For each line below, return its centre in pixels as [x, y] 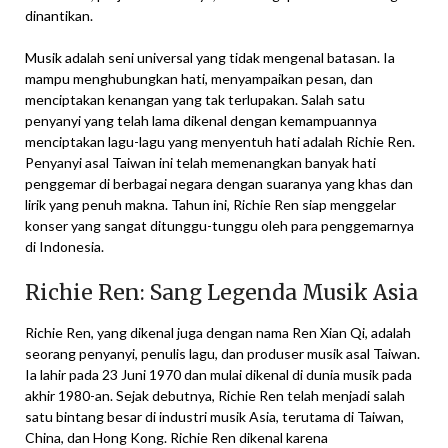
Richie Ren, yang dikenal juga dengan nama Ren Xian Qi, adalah [218, 332]
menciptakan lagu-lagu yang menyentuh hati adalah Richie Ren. [220, 141]
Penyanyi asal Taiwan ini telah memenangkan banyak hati [200, 162]
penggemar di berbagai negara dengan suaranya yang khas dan [219, 183]
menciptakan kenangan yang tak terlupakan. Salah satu [195, 99]
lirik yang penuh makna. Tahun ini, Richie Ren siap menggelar [210, 204]
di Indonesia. [64, 246]
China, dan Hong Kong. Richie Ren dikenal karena [176, 437]
